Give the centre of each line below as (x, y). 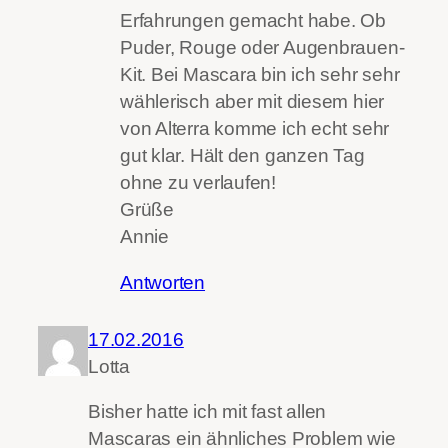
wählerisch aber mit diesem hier (252, 102)
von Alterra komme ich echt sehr (255, 129)
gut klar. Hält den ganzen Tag (242, 156)
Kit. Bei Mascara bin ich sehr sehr (260, 75)
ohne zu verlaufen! (198, 183)
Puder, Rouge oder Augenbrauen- (262, 48)
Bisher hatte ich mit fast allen (207, 412)
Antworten (163, 282)
